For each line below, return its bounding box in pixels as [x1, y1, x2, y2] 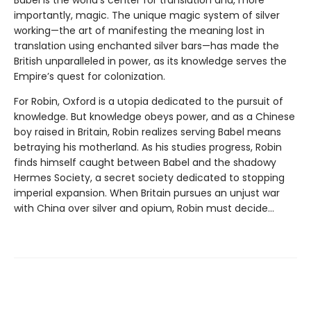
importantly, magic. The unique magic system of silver [14, 8, 280, 23]
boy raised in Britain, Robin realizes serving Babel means [14, 125, 281, 140]
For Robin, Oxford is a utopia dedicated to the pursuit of [14, 94, 283, 109]
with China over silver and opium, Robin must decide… [14, 201, 274, 216]
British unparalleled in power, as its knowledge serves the [14, 54, 287, 69]
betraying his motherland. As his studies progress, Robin [14, 140, 282, 155]
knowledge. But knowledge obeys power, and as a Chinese [14, 110, 295, 124]
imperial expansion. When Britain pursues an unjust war [14, 186, 280, 201]
